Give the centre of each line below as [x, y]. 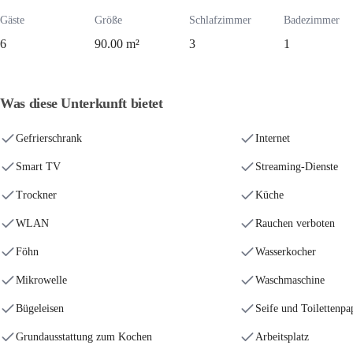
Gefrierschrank [49, 138]
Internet [273, 138]
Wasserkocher [286, 252]
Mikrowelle [41, 280]
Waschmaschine [290, 280]
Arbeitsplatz [282, 337]
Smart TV [38, 167]
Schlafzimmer [220, 20]
